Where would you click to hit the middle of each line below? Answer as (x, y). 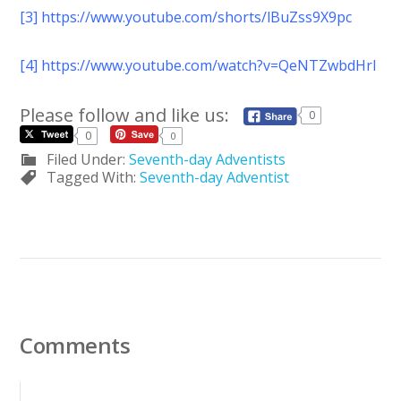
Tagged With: (94, 177)
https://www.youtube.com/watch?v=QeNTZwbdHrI (209, 65)
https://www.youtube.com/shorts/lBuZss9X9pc (197, 17)
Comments (75, 345)
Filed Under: (88, 159)
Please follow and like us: (125, 115)
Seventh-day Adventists (208, 159)
